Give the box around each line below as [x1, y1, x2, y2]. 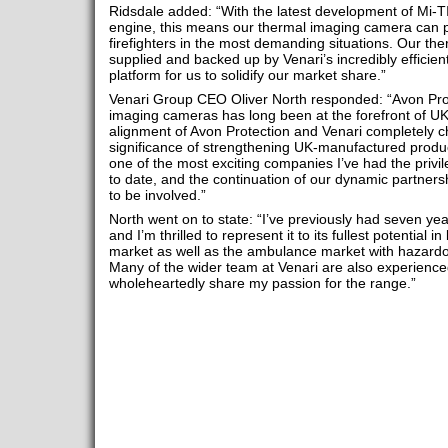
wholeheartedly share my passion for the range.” [108, 275, 416, 292]
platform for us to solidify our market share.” [108, 67, 386, 84]
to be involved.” [108, 187, 206, 204]
